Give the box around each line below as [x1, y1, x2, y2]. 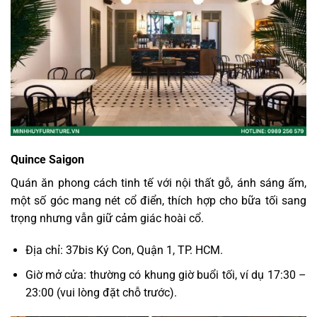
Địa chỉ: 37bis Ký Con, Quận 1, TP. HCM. [25, 243, 223, 258]
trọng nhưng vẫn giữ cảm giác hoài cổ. [11, 211, 204, 225]
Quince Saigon [11, 152, 84, 166]
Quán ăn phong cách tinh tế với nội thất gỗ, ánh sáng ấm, [11, 175, 306, 190]
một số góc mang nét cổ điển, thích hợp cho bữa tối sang [11, 193, 306, 207]
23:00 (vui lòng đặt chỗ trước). [25, 285, 177, 299]
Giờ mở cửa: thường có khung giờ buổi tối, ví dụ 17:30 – [25, 267, 306, 282]
